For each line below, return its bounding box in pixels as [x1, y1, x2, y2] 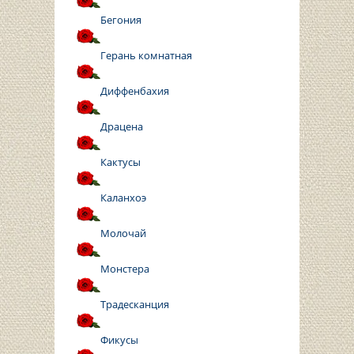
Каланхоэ [100, 190, 146, 205]
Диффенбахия [100, 84, 169, 99]
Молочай [100, 226, 146, 241]
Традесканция [100, 297, 169, 312]
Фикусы [100, 333, 138, 348]
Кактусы [100, 155, 141, 170]
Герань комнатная [100, 48, 192, 63]
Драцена [100, 119, 143, 134]
